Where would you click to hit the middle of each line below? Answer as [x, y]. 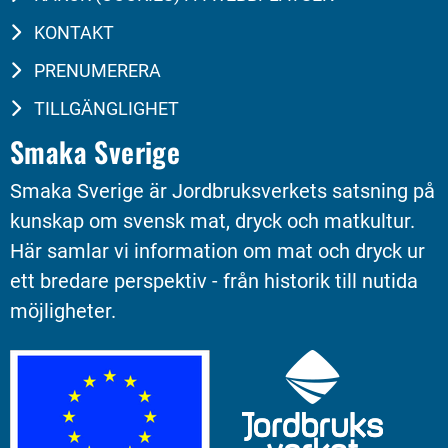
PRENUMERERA [95, 71]
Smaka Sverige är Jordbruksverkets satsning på [222, 191]
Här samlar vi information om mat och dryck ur [217, 251]
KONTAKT [71, 33]
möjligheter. [63, 311]
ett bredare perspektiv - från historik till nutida [214, 281]
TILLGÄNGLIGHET [104, 109]
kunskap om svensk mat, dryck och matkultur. [212, 221]
